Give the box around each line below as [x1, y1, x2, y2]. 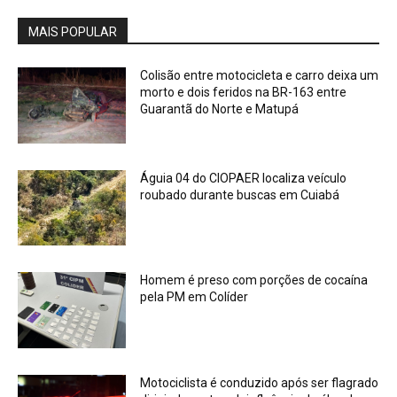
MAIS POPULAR [28, 24, 117, 39]
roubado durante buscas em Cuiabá [140, 187, 340, 202]
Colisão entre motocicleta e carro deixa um [140, 67, 379, 82]
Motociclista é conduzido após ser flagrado [140, 375, 379, 390]
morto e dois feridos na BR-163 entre [140, 84, 347, 99]
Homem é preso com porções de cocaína [140, 273, 369, 288]
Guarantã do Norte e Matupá [140, 101, 300, 116]
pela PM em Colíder [140, 290, 249, 305]
